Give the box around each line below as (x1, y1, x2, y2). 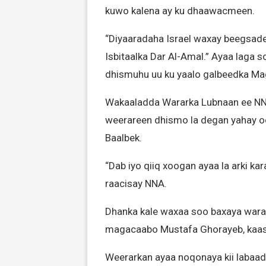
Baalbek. (105, 132, 142, 144)
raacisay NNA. (105, 178, 167, 189)
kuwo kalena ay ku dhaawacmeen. (105, 5, 255, 17)
